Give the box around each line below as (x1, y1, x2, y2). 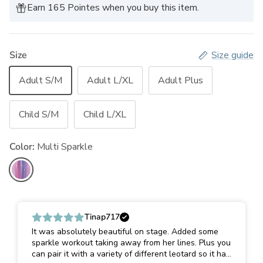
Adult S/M (19, 73, 62, 87)
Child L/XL (83, 107, 126, 121)
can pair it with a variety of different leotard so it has (32, 248, 230, 260)
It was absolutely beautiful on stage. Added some (32, 226, 218, 238)
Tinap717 (85, 211, 120, 223)
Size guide (211, 48, 254, 62)
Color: (9, 140, 37, 153)
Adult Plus (158, 73, 203, 87)
